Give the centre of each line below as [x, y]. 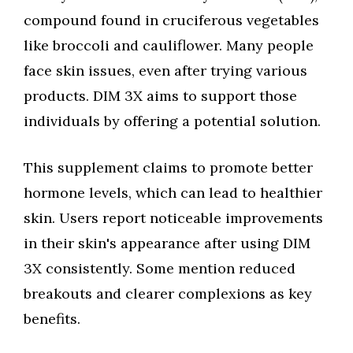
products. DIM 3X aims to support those [160, 96]
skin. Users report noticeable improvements [173, 218]
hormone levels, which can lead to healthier [173, 193]
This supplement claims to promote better [168, 167]
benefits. [52, 319]
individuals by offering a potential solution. [172, 121]
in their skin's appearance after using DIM [167, 243]
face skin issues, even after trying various [165, 71]
